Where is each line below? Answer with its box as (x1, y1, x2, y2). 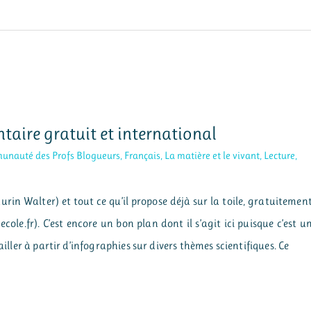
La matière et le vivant (165, 149, 260, 162)
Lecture (264, 149, 296, 162)
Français (124, 149, 161, 162)
